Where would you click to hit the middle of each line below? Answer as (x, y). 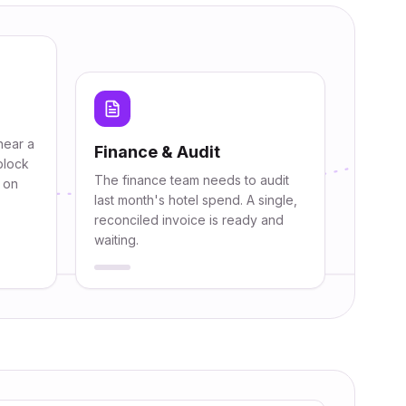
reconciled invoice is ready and (188, 220)
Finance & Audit (157, 152)
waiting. (116, 240)
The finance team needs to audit (191, 180)
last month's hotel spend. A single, (195, 200)
